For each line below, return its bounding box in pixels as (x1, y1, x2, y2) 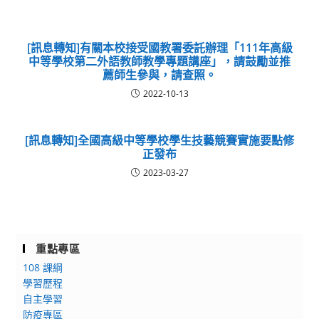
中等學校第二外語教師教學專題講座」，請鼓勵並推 (28, 53, 291, 69)
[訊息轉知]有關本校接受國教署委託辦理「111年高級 (26, 39, 293, 56)
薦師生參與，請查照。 (103, 66, 216, 83)
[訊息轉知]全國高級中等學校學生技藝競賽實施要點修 (25, 132, 294, 148)
